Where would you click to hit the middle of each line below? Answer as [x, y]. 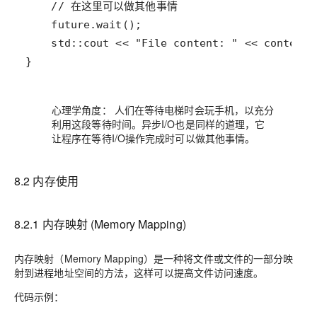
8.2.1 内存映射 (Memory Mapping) [100, 224]
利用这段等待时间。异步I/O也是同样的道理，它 [158, 124]
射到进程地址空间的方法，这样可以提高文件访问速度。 [139, 272]
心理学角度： [82, 110]
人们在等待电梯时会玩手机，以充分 [193, 110]
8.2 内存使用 [46, 181]
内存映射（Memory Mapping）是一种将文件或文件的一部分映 [154, 258]
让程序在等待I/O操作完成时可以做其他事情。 [154, 138]
